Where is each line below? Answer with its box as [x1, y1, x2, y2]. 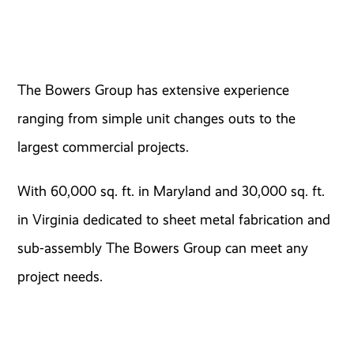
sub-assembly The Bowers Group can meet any [17, 239, 309, 257]
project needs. [17, 267, 104, 285]
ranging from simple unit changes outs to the [17, 109, 296, 127]
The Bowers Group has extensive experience [17, 81, 290, 99]
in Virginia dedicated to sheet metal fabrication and [17, 210, 331, 228]
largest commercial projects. [17, 137, 190, 156]
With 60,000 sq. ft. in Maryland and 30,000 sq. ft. [17, 182, 326, 200]
